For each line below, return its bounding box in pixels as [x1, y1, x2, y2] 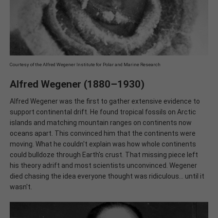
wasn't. [10, 183, 32, 191]
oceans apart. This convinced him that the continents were [10, 129, 196, 138]
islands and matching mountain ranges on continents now [10, 119, 192, 127]
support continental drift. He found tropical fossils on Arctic [10, 108, 196, 116]
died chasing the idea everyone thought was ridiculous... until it [10, 172, 204, 181]
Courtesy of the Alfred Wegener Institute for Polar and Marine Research [10, 62, 161, 68]
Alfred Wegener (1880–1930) [10, 78, 145, 91]
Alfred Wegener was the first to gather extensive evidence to [10, 97, 200, 106]
